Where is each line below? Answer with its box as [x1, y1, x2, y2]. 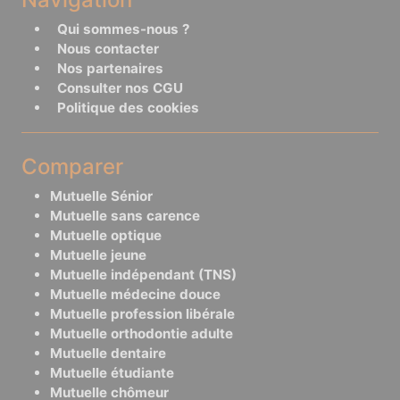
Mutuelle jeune [50, 246, 146, 263]
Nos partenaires [57, 60, 163, 77]
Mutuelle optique [50, 227, 162, 244]
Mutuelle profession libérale [50, 305, 235, 322]
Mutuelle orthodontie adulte [50, 325, 233, 342]
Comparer [21, 154, 123, 179]
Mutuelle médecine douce [50, 286, 221, 303]
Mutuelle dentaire [50, 345, 166, 362]
